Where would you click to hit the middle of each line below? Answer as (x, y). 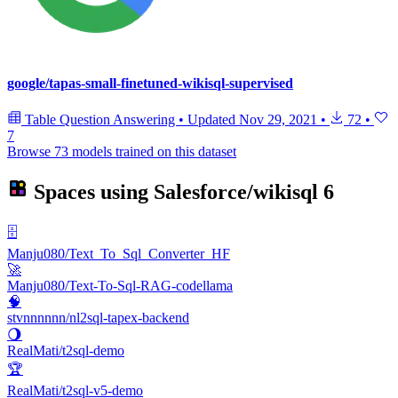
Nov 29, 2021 (278, 120)
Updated (213, 120)
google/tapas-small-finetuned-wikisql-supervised (150, 84)
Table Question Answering (100, 120)
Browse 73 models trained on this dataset (122, 152)
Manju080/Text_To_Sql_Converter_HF (119, 254)
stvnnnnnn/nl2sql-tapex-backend (98, 318)
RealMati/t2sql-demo (66, 351)
